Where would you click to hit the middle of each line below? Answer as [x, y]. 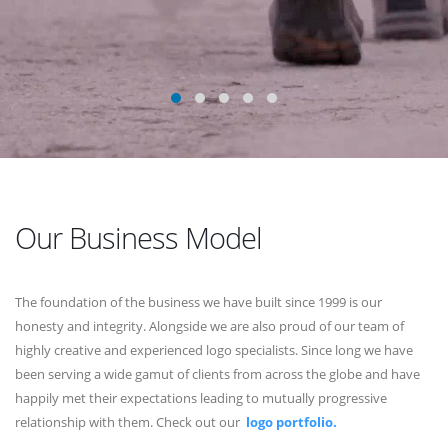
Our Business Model [138, 237]
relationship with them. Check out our [129, 422]
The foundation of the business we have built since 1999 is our [198, 302]
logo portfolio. [291, 422]
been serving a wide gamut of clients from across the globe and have [217, 374]
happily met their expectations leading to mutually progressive [201, 398]
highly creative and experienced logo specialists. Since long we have [214, 350]
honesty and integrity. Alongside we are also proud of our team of [209, 326]
